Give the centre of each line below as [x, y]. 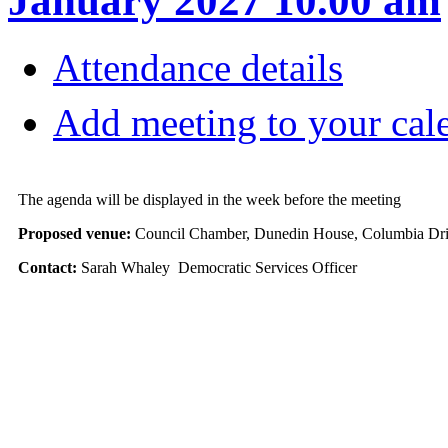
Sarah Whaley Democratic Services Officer [218, 268]
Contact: [49, 268]
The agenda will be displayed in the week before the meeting [209, 200]
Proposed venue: [76, 234]
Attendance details [198, 68]
